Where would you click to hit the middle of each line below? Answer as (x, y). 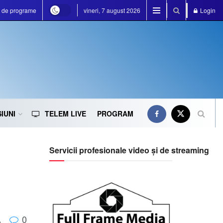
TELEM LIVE (65, 113)
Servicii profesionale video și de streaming (129, 150)
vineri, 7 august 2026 (112, 10)
